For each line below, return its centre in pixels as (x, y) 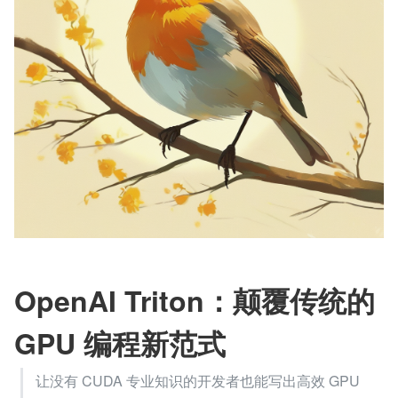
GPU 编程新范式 (120, 343)
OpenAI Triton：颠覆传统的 (195, 300)
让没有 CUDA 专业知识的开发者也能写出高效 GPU (198, 381)
